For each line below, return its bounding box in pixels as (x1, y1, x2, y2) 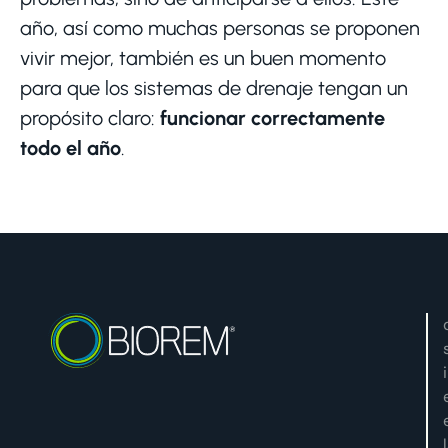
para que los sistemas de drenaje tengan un (20, 75, 408, 100)
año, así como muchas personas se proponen (20, 15, 420, 40)
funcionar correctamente (160, 105, 385, 130)
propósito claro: (20, 105, 160, 130)
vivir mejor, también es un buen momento (20, 45, 386, 70)
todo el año (20, 135, 121, 160)
